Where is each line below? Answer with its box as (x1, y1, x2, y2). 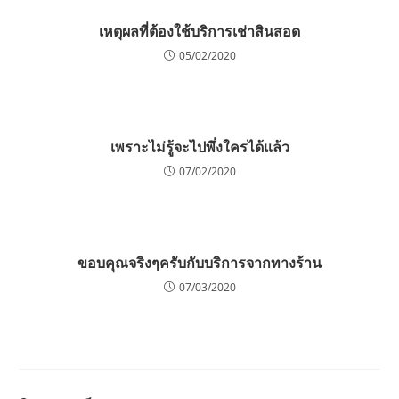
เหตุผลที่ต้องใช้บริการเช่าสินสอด (99, 21, 300, 41)
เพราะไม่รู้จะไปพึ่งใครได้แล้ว (110, 137, 289, 157)
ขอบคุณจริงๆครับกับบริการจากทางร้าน (77, 253, 322, 273)
